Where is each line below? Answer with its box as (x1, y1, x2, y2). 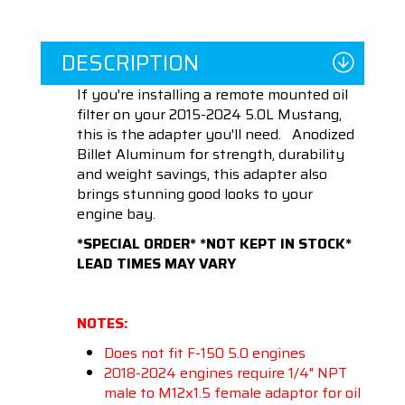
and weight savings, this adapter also (77, 163, 327, 186)
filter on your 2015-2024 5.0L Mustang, (77, 103, 342, 127)
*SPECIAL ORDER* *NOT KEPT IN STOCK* (77, 232, 352, 256)
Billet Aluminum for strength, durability (77, 143, 344, 166)
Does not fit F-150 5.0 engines (104, 342, 306, 365)
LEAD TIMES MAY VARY (77, 252, 236, 276)
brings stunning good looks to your (77, 183, 313, 206)
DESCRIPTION (61, 46, 199, 81)
